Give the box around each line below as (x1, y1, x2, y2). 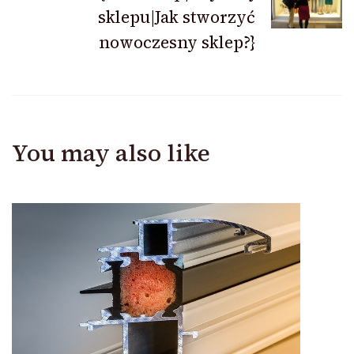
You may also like (12, 137, 210, 169)
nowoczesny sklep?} (99, 31, 255, 54)
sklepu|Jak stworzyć (98, 6, 255, 28)
